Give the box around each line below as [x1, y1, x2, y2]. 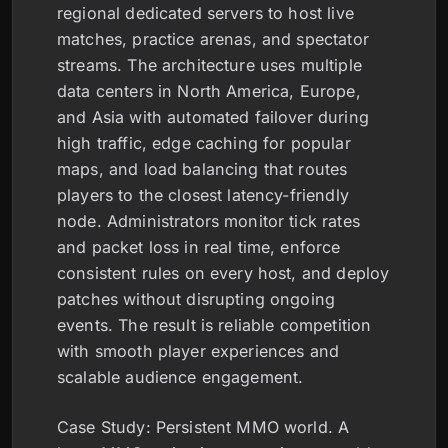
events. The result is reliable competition [57, 314, 372, 335]
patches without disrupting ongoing [57, 288, 336, 309]
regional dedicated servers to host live [57, 2, 354, 23]
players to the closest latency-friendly [57, 184, 349, 205]
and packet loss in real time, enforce [57, 236, 341, 257]
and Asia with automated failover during [57, 106, 369, 127]
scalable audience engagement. [57, 366, 304, 387]
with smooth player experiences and [57, 340, 340, 361]
